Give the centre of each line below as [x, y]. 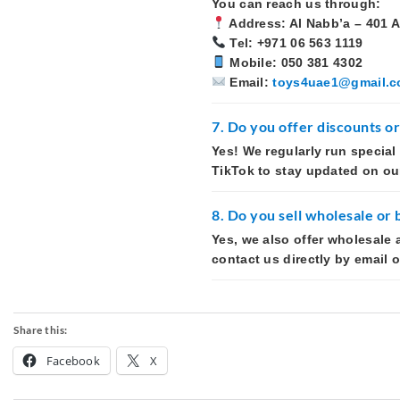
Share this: [41, 330]
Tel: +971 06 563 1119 [294, 43]
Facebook [73, 361]
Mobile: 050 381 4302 [294, 62]
